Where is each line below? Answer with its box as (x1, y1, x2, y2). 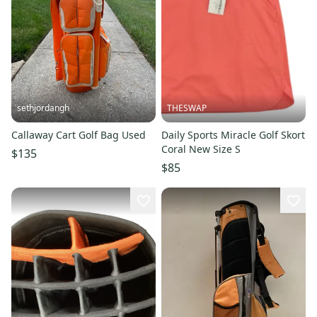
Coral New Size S (161, 142, 241, 156)
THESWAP (167, 102, 207, 115)
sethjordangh (17, 102, 69, 115)
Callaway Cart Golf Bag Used (11, 128, 146, 142)
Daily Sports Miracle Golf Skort (161, 128, 305, 142)
